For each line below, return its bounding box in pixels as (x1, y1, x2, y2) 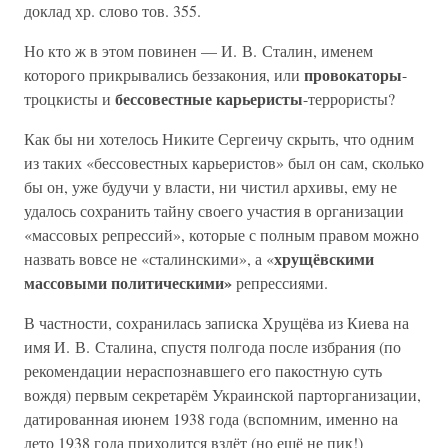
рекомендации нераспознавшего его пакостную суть (24, 360, 382, 381)
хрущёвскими (274, 247, 374, 270)
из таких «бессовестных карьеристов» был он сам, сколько (24, 152, 424, 173)
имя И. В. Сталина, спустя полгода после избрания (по (24, 336, 401, 357)
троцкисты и (24, 88, 115, 109)
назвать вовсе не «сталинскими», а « (24, 248, 274, 269)
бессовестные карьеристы (115, 87, 303, 110)
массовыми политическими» (24, 271, 236, 294)
